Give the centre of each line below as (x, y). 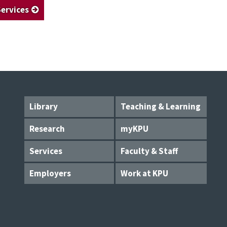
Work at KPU (144, 174)
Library (44, 107)
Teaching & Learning (161, 107)
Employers (50, 174)
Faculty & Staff (149, 151)
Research (47, 129)
